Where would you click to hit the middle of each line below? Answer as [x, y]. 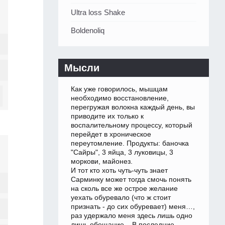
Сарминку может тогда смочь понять [131, 180]
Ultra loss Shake [98, 13]
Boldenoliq [88, 31]
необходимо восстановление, [120, 98]
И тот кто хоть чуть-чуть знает [119, 171]
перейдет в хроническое [111, 134]
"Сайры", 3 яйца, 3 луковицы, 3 [122, 152]
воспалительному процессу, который [132, 125]
